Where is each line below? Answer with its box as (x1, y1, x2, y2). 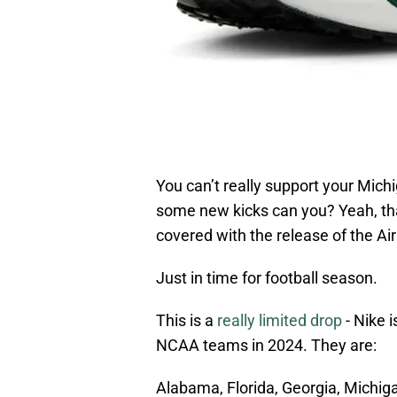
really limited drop (217, 311, 342, 331)
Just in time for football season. (156, 269, 378, 288)
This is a (156, 311, 217, 331)
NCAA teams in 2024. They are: (156, 336, 380, 355)
